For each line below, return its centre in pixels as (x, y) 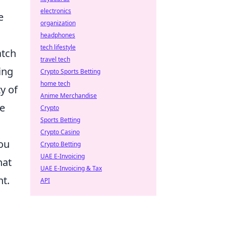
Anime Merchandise (69, 96)
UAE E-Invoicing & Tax (71, 168)
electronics (56, 11)
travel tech (55, 59)
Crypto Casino (60, 132)
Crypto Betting (61, 144)
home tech (55, 83)
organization (58, 23)
